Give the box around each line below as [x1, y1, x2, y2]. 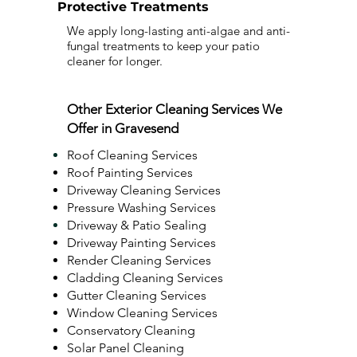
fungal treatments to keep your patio [67, 38, 260, 53]
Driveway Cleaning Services [67, 182, 221, 198]
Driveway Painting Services [67, 235, 216, 250]
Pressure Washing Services [67, 200, 216, 215]
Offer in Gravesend [67, 120, 178, 136]
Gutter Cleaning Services [67, 288, 206, 303]
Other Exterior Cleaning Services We [67, 101, 282, 117]
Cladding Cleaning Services [67, 270, 223, 285]
